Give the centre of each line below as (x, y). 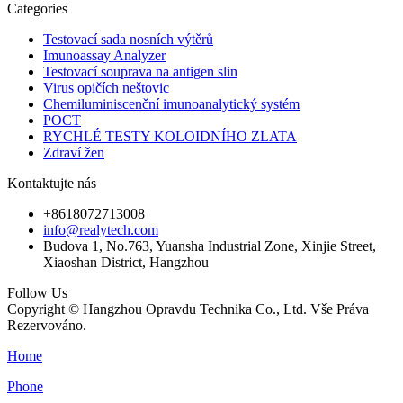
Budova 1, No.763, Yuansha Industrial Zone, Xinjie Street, (210, 246)
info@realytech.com (101, 229)
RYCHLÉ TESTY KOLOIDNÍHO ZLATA (170, 136)
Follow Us (37, 292)
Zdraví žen (74, 152)
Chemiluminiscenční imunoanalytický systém (171, 103)
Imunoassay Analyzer (104, 55)
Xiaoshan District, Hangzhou (126, 262)
